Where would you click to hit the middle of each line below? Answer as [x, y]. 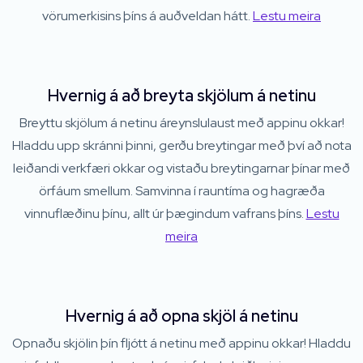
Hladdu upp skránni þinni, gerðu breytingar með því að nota [181, 146]
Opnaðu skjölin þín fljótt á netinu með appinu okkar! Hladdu [181, 344]
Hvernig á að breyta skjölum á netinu [181, 96]
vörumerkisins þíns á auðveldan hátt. [147, 16]
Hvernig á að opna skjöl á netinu [181, 316]
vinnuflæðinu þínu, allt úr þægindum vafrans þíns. [165, 214]
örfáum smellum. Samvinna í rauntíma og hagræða [181, 191]
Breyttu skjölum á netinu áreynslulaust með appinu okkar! [181, 123]
